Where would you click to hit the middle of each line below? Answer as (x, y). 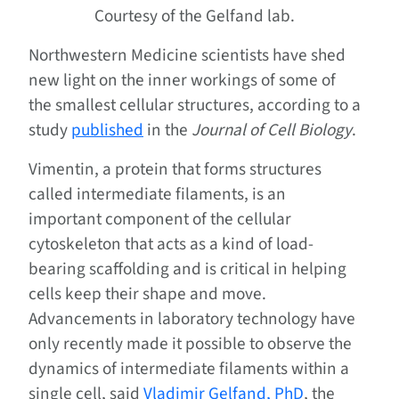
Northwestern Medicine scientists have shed (187, 55)
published (107, 130)
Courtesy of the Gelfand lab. (195, 16)
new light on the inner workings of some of (182, 80)
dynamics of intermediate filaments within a (189, 368)
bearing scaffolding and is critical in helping (187, 269)
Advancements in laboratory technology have (192, 318)
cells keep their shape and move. (147, 293)
